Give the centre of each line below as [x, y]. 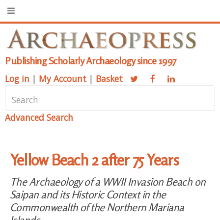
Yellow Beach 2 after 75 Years [95, 160]
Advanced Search [39, 118]
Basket [109, 79]
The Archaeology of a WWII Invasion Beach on [108, 181]
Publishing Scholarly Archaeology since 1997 [91, 61]
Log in [17, 79]
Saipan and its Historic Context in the [88, 194]
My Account [63, 79]
